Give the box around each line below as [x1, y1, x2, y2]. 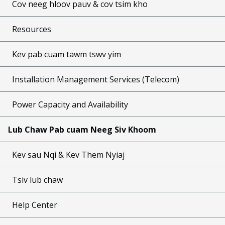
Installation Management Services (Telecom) [12, 73, 179, 85]
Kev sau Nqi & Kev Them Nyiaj [12, 149, 125, 160]
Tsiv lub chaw [12, 174, 63, 185]
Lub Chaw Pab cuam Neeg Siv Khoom [8, 124, 156, 135]
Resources [12, 23, 51, 35]
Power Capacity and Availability [12, 98, 128, 110]
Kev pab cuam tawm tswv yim [12, 48, 121, 60]
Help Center [12, 199, 57, 210]
